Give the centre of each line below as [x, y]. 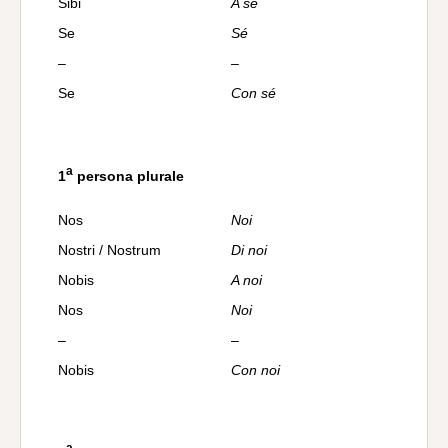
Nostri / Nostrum [109, 250]
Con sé [253, 93]
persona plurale [128, 175]
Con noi [255, 370]
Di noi [249, 250]
